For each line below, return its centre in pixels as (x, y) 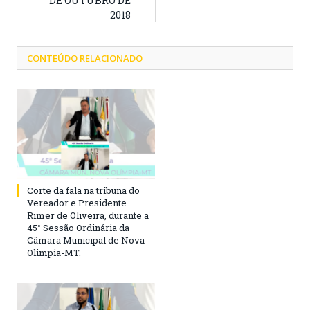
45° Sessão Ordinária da (78, 227)
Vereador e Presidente (77, 202)
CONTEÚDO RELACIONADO (85, 58)
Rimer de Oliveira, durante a (88, 215)
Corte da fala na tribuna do (83, 190)
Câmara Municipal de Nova (86, 240)
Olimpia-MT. (54, 252)
